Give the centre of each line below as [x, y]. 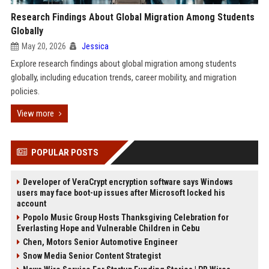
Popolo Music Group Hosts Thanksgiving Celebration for [125, 217]
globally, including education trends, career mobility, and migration [123, 77]
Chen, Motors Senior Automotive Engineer [100, 242]
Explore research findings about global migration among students [123, 64]
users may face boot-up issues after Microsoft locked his [121, 193]
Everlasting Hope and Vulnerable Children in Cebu [108, 228]
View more [35, 113]
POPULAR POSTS [65, 153]
